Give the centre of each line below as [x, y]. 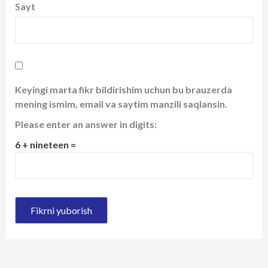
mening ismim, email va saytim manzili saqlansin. [121, 104]
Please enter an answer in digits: [86, 124]
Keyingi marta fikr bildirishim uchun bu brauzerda [124, 90]
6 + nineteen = [45, 145]
